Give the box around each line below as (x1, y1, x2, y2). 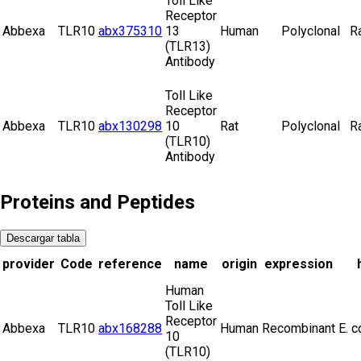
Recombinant (262, 320, 335, 336)
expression (264, 255, 333, 272)
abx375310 (98, 23, 162, 39)
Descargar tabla (6, 231, 80, 244)
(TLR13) (165, 39, 210, 55)
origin (222, 255, 257, 272)
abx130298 (98, 118, 162, 135)
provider (2, 255, 55, 272)
